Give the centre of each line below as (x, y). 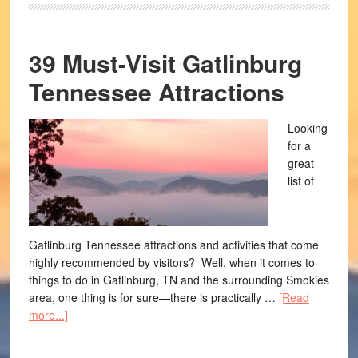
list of (300, 181)
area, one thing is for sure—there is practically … (153, 297)
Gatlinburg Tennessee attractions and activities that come (173, 245)
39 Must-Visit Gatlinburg (165, 63)
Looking (307, 128)
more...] (48, 315)
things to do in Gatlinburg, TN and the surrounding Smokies (179, 280)
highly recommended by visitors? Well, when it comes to (171, 262)
